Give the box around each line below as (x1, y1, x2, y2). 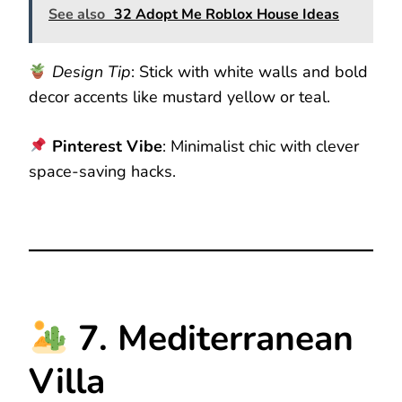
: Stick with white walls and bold (130, 60, 368, 83)
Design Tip (51, 60, 131, 83)
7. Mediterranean (68, 314, 354, 363)
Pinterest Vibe (51, 135, 162, 157)
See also (48, 4, 105, 24)
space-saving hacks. (29, 160, 176, 182)
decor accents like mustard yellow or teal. (29, 85, 330, 108)
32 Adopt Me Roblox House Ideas (114, 4, 339, 24)
